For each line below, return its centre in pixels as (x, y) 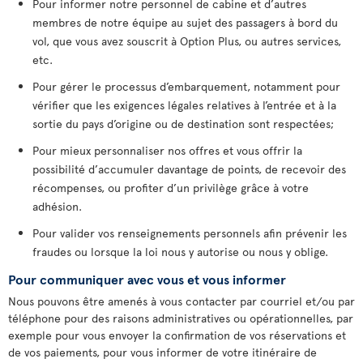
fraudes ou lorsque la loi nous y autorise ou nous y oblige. (180, 252)
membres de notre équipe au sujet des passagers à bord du (185, 22)
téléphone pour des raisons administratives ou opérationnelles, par (181, 318)
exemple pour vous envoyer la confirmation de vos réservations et (177, 335)
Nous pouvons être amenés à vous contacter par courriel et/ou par (181, 301)
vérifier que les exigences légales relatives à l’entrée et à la (184, 105)
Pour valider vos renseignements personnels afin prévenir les (190, 233)
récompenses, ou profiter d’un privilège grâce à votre (171, 188)
